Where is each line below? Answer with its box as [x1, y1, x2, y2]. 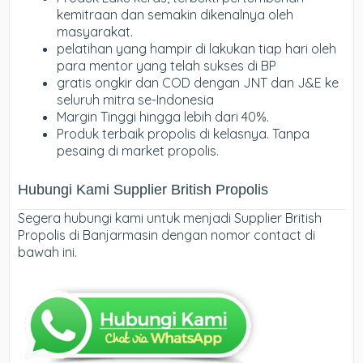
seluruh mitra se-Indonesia [57, 92, 215, 109]
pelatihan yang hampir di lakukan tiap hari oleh [57, 41, 337, 58]
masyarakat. [57, 23, 134, 41]
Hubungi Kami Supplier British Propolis [18, 181, 269, 199]
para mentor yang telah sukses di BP [57, 58, 277, 75]
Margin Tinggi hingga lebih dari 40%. [57, 109, 270, 126]
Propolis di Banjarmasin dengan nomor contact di [18, 227, 316, 244]
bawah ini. [18, 244, 78, 261]
